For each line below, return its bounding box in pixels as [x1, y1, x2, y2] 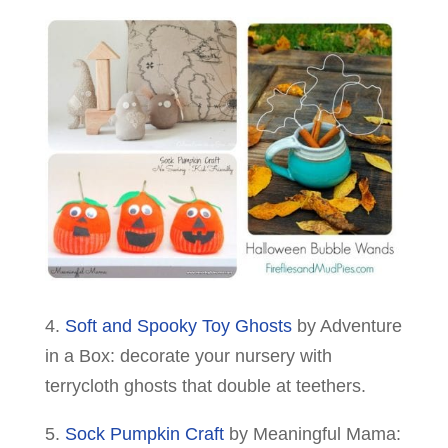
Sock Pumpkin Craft [64, 423, 224, 444]
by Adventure [291, 315, 402, 336]
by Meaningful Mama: [223, 423, 401, 444]
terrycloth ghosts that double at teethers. [44, 375, 366, 396]
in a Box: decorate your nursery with [44, 345, 332, 366]
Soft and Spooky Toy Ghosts [64, 315, 292, 336]
